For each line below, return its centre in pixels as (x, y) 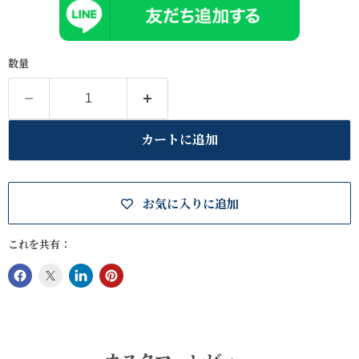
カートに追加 (179, 139)
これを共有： (39, 244)
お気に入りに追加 (190, 204)
